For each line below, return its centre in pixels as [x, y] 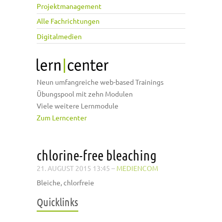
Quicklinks [57, 202]
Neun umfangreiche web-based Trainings [100, 82]
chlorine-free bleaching [97, 155]
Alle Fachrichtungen [68, 21]
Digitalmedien [59, 36]
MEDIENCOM [137, 168]
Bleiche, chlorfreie [65, 183]
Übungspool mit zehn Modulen [85, 94]
